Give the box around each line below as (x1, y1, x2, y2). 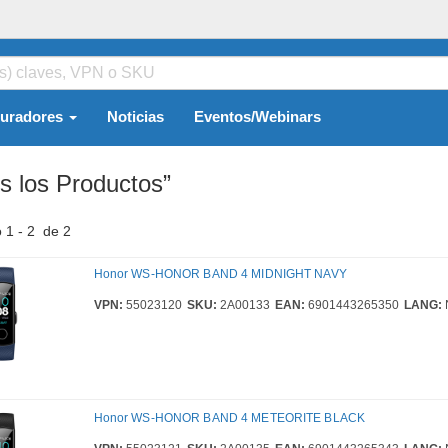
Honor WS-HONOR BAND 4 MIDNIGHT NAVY (93, 267, 347, 281)
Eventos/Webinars (194, 109, 321, 125)
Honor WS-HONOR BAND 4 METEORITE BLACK (93, 411, 366, 426)
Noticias (107, 109, 164, 125)
